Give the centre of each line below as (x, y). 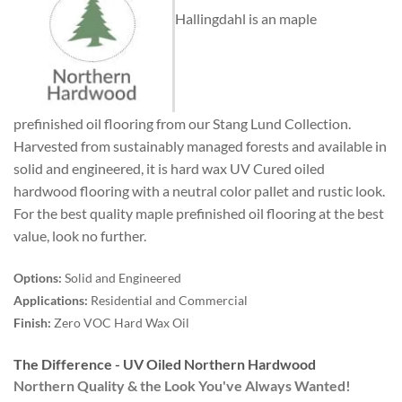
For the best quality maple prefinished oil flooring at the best (199, 214)
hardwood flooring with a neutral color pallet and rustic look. (199, 191)
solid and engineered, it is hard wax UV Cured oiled (169, 169)
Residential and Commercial (168, 300)
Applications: (51, 300)
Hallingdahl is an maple (246, 18)
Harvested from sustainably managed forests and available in (200, 146)
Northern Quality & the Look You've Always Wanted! (182, 385)
